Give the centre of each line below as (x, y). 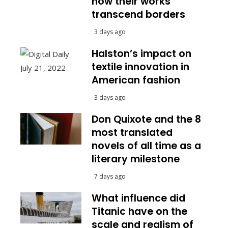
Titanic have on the (139, 211)
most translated (132, 132)
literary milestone (136, 159)
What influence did (138, 198)
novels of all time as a (146, 146)
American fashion (136, 80)
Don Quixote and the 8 (146, 119)
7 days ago (110, 176)
